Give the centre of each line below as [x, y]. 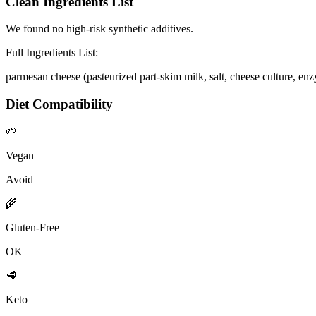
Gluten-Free [32, 227]
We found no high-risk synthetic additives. [99, 29]
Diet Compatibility [59, 104]
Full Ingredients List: [52, 53]
